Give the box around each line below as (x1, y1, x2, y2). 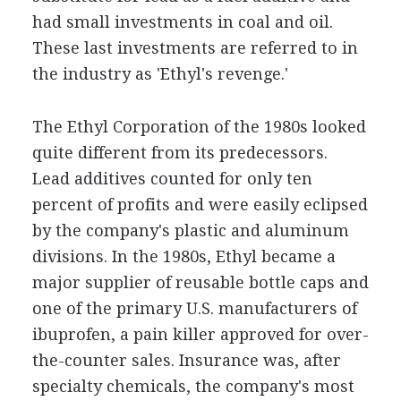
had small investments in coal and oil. (31, 13, 333, 31)
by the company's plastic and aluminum (31, 221, 349, 240)
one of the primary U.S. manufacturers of (31, 299, 357, 318)
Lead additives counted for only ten (31, 169, 312, 188)
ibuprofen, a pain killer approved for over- (31, 325, 369, 344)
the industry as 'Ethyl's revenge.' (31, 64, 288, 83)
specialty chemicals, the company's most (31, 377, 354, 396)
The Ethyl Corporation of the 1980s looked (31, 117, 366, 136)
